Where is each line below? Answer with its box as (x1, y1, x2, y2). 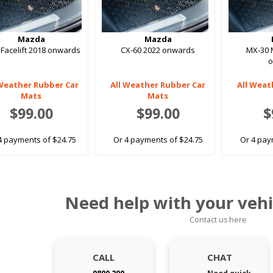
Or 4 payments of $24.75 (113, 134, 203, 146)
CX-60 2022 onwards (121, 44, 196, 56)
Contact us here (190, 214, 247, 225)
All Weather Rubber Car (110, 79, 206, 91)
